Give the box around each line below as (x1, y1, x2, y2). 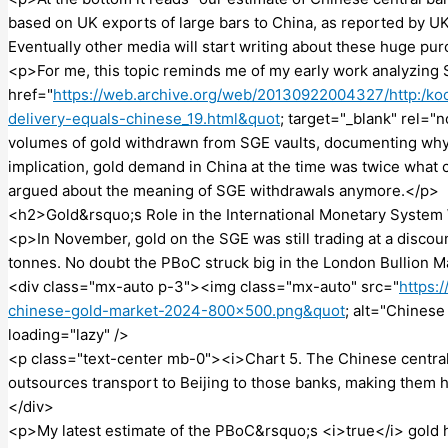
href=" (8, 84, 53, 104)
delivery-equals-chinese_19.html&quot (8, 108, 280, 128)
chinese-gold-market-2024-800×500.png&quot (8, 300, 345, 320)
